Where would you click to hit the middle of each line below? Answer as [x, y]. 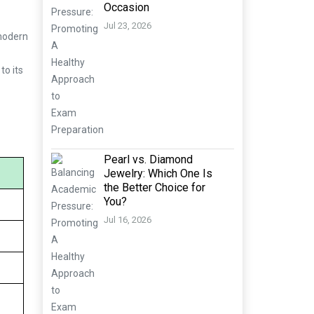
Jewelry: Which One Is [158, 173]
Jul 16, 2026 [128, 220]
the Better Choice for [155, 187]
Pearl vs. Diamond [148, 159]
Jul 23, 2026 [128, 26]
